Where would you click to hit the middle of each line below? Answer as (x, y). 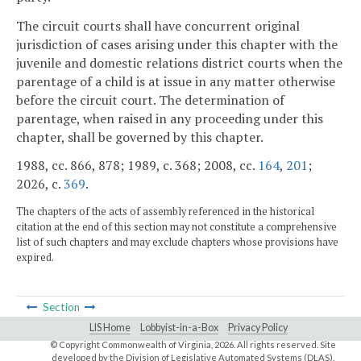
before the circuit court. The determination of (150, 100)
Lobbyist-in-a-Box (179, 328)
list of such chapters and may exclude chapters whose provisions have (177, 243)
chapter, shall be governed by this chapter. (140, 137)
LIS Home (110, 328)
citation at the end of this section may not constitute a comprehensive (176, 227)
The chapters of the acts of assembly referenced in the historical (165, 212)
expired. (35, 258)
